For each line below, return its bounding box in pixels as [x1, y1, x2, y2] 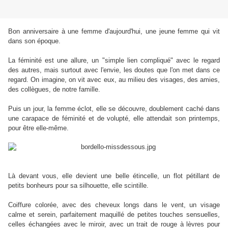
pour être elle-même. [8, 124, 69, 132]
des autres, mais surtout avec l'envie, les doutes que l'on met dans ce [8, 66, 220, 74]
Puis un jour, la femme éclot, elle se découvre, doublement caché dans [8, 105, 220, 113]
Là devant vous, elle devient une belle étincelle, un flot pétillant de [8, 172, 220, 180]
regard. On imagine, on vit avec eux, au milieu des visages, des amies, [8, 76, 220, 84]
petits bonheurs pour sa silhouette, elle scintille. [8, 182, 149, 190]
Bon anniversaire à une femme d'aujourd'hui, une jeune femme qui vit [8, 27, 220, 36]
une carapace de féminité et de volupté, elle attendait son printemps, [8, 115, 220, 123]
